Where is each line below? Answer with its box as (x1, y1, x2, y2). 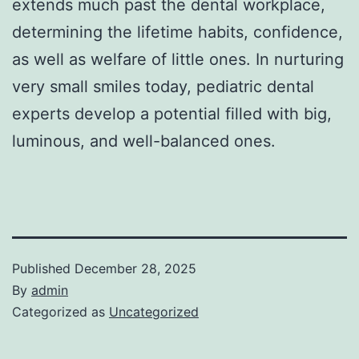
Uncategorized (109, 303, 199, 320)
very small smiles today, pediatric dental (12, 76, 314, 96)
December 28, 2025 (75, 260, 196, 276)
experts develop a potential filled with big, (12, 103, 332, 123)
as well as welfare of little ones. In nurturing (12, 49, 344, 69)
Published (12, 260, 75, 276)
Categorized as (12, 303, 109, 320)
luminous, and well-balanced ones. (12, 131, 276, 151)
